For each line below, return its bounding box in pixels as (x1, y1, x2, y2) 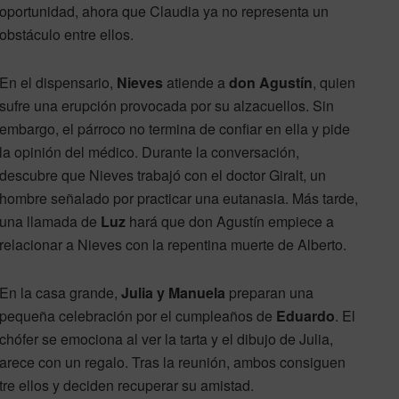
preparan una (225, 282, 313, 304)
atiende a (163, 72, 229, 94)
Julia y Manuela (121, 282, 225, 304)
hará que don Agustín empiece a (126, 211, 334, 232)
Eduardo (276, 305, 335, 327)
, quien (313, 72, 355, 94)
